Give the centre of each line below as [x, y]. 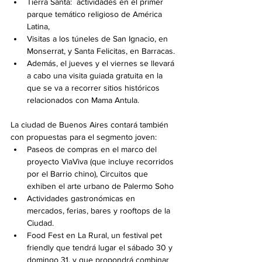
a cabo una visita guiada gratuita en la [96, 76]
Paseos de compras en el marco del [93, 149]
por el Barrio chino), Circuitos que [89, 174]
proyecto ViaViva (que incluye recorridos [101, 162]
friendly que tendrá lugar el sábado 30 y [101, 248]
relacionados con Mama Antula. [83, 100]
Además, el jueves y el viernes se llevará [102, 63]
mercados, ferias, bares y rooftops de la [100, 211]
